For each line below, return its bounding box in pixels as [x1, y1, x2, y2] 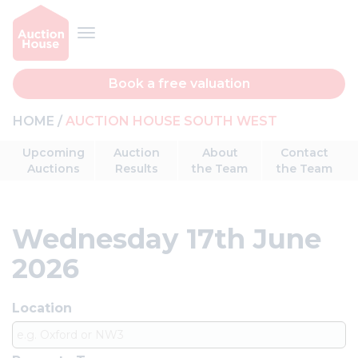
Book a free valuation [108, 76, 250, 91]
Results [114, 161, 158, 176]
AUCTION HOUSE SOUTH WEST [66, 113, 277, 129]
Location [12, 300, 72, 316]
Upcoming [22, 145, 85, 160]
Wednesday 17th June [12, 222, 321, 256]
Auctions [26, 161, 80, 176]
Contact [280, 145, 328, 160]
